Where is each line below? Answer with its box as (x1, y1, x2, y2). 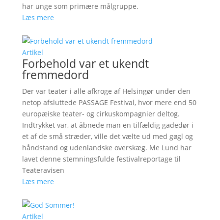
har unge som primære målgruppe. (22, 1, 138, 11)
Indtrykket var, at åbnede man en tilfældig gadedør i (22, 120, 193, 130)
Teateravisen (22, 165, 64, 175)
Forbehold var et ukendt (22, 55, 149, 71)
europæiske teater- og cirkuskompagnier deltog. (22, 109, 180, 118)
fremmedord (22, 66, 89, 82)
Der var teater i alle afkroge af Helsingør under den (22, 86, 191, 96)
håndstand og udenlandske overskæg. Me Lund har (22, 142, 192, 152)
